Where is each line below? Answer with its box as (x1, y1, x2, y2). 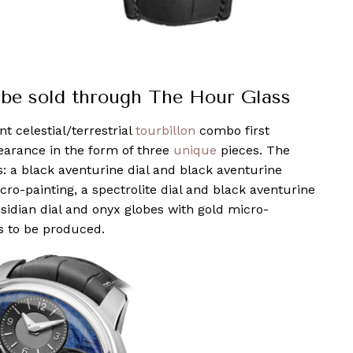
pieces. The (217, 142, 290, 158)
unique (173, 142, 217, 158)
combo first (195, 122, 269, 138)
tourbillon (136, 122, 195, 138)
